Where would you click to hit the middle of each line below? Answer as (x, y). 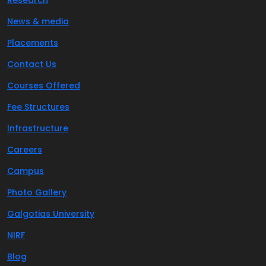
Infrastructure (38, 128)
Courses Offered (44, 85)
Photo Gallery (37, 192)
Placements (33, 43)
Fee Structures (38, 107)
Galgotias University (51, 214)
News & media (38, 21)
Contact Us (32, 64)
